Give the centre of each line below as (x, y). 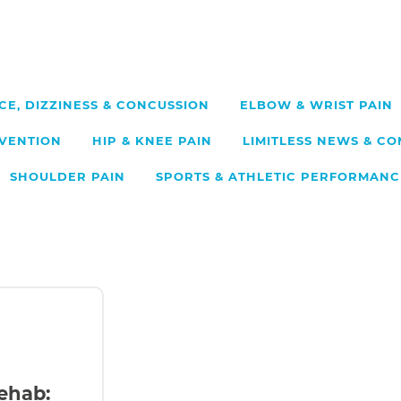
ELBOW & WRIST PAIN (316, 105)
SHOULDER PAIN (68, 176)
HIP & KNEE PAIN (152, 141)
